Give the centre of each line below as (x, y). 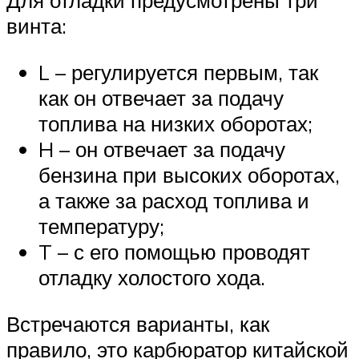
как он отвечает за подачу (161, 98)
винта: (36, 26)
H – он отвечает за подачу (162, 149)
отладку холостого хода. (152, 278)
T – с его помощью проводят (174, 252)
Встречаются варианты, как (138, 323)
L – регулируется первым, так (178, 73)
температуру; (101, 226)
